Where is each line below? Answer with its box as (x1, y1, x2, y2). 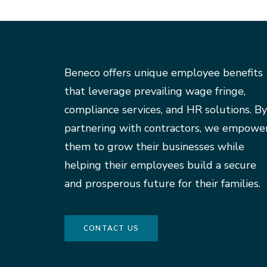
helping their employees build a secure (64, 158, 256, 172)
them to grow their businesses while (64, 139, 244, 154)
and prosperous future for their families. (64, 176, 260, 191)
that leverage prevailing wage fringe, (64, 84, 246, 98)
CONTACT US (83, 223, 139, 233)
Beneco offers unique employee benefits (64, 66, 263, 80)
